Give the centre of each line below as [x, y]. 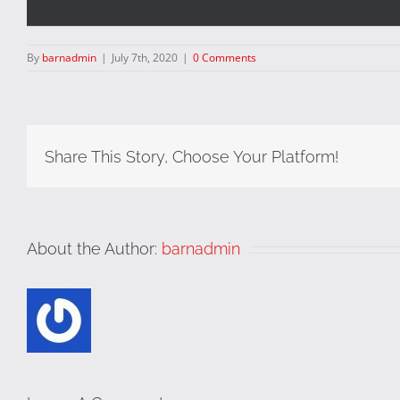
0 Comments [225, 58]
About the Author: [94, 249]
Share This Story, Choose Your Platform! [192, 156]
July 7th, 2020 [145, 58]
